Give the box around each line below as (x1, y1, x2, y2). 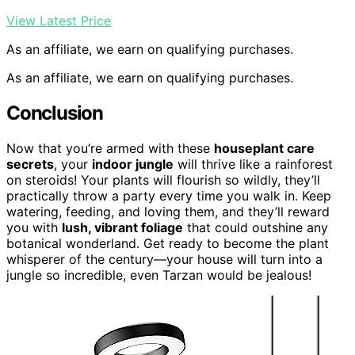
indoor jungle (92, 155, 174, 172)
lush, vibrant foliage (62, 219, 183, 235)
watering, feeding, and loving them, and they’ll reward (6, 203, 330, 219)
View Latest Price (6, 13, 111, 29)
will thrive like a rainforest (174, 155, 333, 172)
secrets (6, 155, 54, 172)
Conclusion (6, 101, 103, 124)
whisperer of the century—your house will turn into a (6, 250, 323, 267)
